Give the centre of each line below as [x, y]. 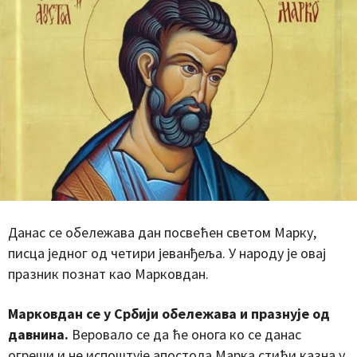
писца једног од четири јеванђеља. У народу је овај [167, 253]
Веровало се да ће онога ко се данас [185, 334]
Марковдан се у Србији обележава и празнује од [169, 313]
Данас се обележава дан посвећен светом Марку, [162, 232]
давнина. [38, 334]
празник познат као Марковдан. [108, 273]
